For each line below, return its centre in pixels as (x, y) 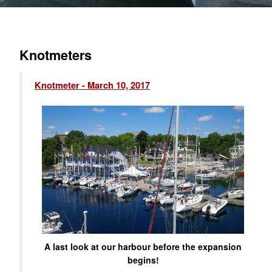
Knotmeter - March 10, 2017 (92, 85)
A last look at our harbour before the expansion (143, 246)
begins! (143, 260)
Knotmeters (56, 55)
